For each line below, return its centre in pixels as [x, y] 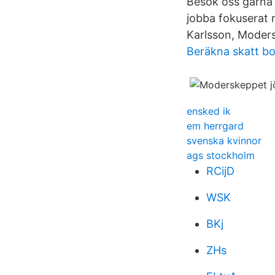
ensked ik [209, 111]
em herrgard [215, 126]
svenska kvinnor [224, 141]
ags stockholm [221, 155]
